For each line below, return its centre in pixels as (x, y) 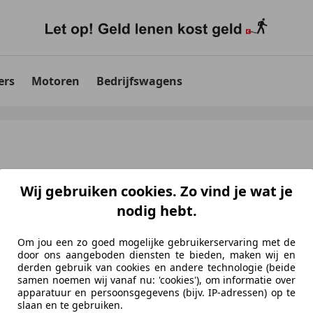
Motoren (56, 81)
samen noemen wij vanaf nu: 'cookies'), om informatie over (156, 280)
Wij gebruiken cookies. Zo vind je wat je (156, 191)
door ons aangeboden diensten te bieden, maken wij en (156, 255)
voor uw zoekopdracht (100, 274)
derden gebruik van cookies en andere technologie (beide (156, 268)
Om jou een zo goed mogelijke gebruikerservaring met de (156, 242)
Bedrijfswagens (139, 81)
